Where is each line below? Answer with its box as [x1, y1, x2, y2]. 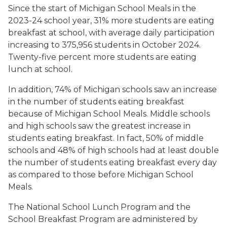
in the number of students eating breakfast [8, 97, 184, 106]
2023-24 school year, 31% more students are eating [8, 16, 214, 25]
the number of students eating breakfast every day [8, 158, 217, 167]
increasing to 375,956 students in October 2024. [8, 40, 201, 50]
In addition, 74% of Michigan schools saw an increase [8, 85, 217, 94]
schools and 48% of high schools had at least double [8, 145, 219, 155]
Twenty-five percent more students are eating [8, 52, 197, 62]
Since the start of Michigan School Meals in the [8, 4, 196, 13]
